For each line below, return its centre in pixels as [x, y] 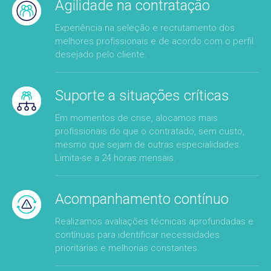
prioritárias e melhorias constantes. [127, 248]
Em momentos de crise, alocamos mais [136, 118]
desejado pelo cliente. [101, 54]
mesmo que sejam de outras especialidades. [148, 145]
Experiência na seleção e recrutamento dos [145, 28]
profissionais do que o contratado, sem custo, [150, 131]
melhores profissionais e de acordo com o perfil [154, 41]
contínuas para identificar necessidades [137, 235]
